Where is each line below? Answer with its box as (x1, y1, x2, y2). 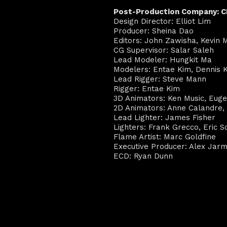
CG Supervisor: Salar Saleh (113, 46, 214, 55)
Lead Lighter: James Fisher (113, 113, 215, 122)
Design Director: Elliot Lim (113, 17, 211, 26)
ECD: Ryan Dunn (113, 152, 173, 161)
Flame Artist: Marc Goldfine (113, 132, 216, 141)
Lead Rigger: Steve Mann (113, 74, 206, 84)
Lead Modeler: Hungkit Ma (113, 55, 212, 64)
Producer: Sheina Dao (113, 26, 194, 35)
